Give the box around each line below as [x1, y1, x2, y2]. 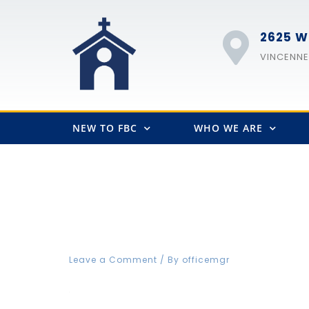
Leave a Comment [69, 253, 158, 266]
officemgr [182, 253, 230, 266]
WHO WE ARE [193, 121, 263, 134]
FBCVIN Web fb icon [69, 219, 298, 252]
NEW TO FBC [72, 121, 137, 134]
